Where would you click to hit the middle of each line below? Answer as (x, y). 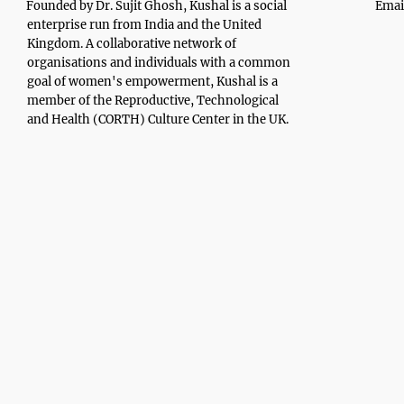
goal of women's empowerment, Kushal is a (152, 82)
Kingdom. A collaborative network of (132, 44)
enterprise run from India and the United (144, 25)
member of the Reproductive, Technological (153, 101)
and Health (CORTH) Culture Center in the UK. (158, 120)
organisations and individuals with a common (159, 63)
